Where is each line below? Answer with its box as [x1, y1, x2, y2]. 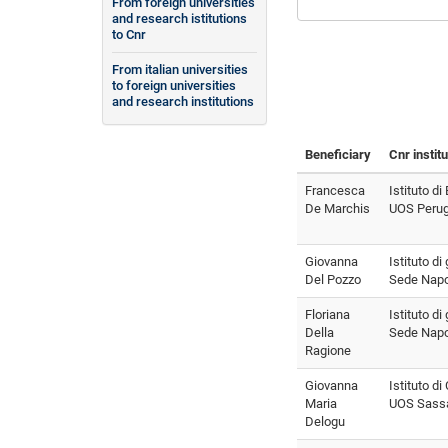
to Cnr [112, 26, 146, 42]
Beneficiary [305, 146, 371, 162]
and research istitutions [112, 10, 247, 26]
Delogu [305, 413, 345, 429]
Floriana [305, 306, 350, 322]
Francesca [305, 182, 365, 198]
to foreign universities [112, 77, 236, 93]
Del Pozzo [305, 271, 361, 287]
